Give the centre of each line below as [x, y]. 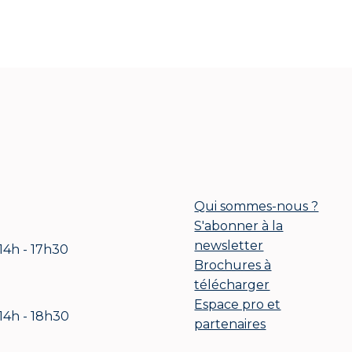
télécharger [232, 284]
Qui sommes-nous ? [257, 206]
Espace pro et [238, 304]
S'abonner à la [239, 225]
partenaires [230, 324]
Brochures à [233, 265]
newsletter [229, 245]
